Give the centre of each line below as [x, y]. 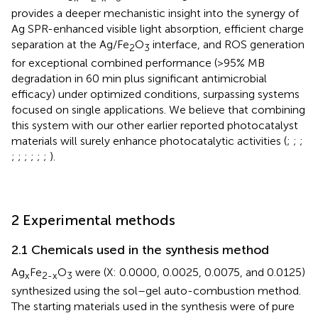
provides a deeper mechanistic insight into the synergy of [155, 13]
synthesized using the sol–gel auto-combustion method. [156, 291]
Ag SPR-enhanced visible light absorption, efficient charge [158, 28]
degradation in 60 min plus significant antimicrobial [139, 78]
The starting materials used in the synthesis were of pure [153, 307]
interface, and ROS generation [227, 44]
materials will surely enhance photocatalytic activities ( [149, 141]
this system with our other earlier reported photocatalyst [155, 125]
